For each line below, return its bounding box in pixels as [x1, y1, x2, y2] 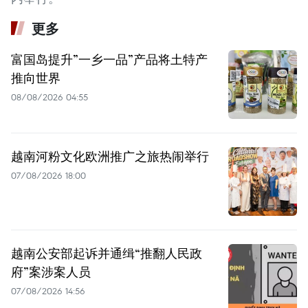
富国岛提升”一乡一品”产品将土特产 [11, 50, 208, 67]
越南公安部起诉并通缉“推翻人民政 [11, 244, 202, 261]
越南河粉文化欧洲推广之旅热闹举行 [11, 147, 209, 164]
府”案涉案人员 [11, 263, 91, 280]
